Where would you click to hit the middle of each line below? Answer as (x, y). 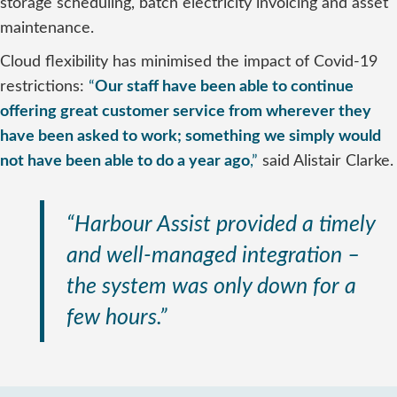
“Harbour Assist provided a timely (221, 225)
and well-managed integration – (214, 256)
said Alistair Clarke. (326, 161)
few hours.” (117, 318)
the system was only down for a (211, 287)
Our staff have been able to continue (224, 87)
